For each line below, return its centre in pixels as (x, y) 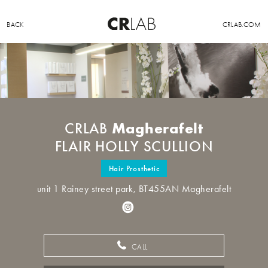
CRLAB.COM (242, 25)
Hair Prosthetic (134, 168)
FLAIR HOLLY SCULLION (134, 147)
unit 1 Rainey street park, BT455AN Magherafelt (134, 189)
